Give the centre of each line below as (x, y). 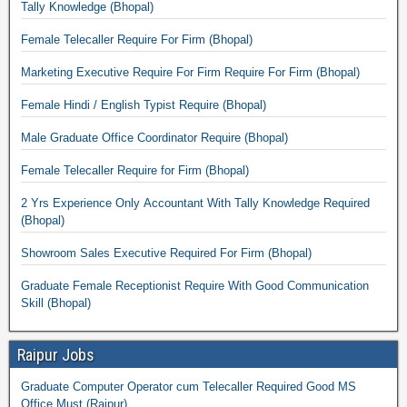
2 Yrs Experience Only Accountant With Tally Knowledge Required (195, 203)
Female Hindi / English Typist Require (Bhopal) (144, 105)
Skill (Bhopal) (56, 303)
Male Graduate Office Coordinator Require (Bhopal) (154, 138)
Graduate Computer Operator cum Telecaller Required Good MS (189, 387)
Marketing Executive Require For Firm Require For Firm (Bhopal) (338, 72)
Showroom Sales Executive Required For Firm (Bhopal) (166, 253)
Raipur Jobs (56, 355)
